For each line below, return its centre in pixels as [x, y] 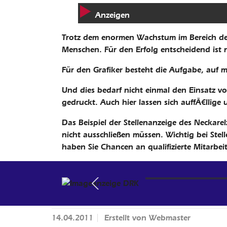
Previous [110, 188]
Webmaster [170, 217]
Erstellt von [127, 217]
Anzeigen [112, 15]
